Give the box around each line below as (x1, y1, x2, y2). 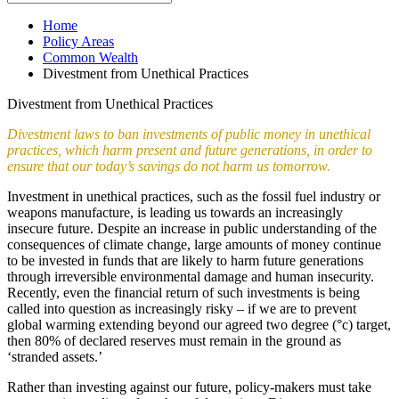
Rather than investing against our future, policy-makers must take (7, 379, 371, 395)
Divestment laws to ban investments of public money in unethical (7, 126, 370, 142)
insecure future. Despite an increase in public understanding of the (7, 220, 377, 236)
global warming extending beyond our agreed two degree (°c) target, (7, 316, 391, 332)
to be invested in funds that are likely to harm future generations (7, 252, 363, 268)
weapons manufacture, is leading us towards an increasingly (7, 204, 343, 220)
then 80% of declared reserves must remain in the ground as (7, 332, 341, 348)
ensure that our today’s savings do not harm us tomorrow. (7, 158, 330, 174)
